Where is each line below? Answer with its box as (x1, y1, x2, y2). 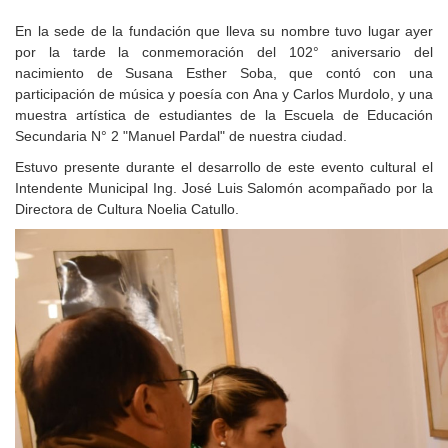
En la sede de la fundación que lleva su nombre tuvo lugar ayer (15, 23, 433, 39)
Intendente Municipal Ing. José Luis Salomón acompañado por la (15, 180, 433, 196)
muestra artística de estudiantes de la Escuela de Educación (15, 107, 433, 123)
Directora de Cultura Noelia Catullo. (15, 201, 239, 217)
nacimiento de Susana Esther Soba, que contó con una (15, 65, 433, 81)
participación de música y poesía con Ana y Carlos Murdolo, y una (15, 86, 433, 102)
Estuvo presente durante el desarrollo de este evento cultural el (15, 159, 433, 175)
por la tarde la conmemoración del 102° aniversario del (15, 44, 433, 60)
